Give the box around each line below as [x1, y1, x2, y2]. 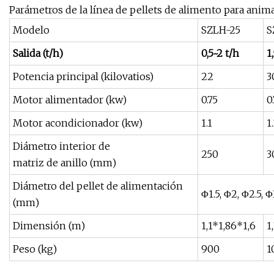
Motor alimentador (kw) [13, 93, 127, 106]
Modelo [13, 23, 50, 36]
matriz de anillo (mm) [13, 156, 116, 169]
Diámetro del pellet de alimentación [13, 179, 183, 192]
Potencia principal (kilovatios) [13, 70, 154, 83]
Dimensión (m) [13, 219, 85, 232]
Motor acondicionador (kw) [13, 116, 143, 129]
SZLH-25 [201, 23, 240, 36]
